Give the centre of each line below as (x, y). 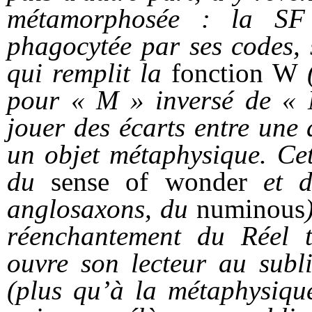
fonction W (235, 73)
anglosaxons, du (98, 209)
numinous (251, 209)
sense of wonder (149, 182)
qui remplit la (85, 73)
